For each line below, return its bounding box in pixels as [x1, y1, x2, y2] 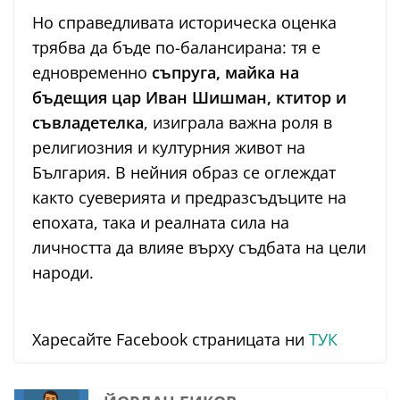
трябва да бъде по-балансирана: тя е [32, 37, 321, 59]
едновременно [32, 62, 152, 84]
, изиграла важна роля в [144, 112, 332, 134]
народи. [32, 262, 94, 284]
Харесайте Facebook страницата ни [32, 329, 309, 351]
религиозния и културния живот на [32, 137, 305, 159]
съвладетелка [32, 112, 144, 134]
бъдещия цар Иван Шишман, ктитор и [32, 87, 346, 109]
